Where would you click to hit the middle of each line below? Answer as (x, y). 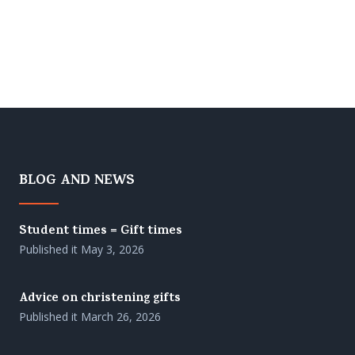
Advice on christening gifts (100, 299)
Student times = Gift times (101, 232)
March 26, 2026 (121, 317)
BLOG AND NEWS (77, 182)
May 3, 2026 (113, 250)
